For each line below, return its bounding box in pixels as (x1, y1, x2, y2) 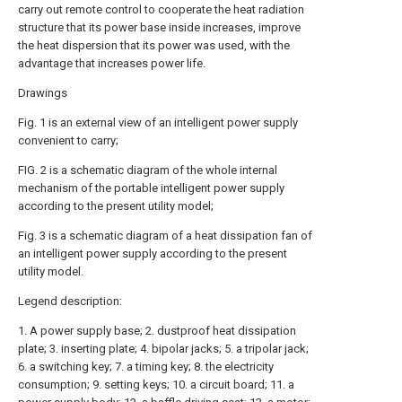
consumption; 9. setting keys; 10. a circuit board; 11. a (18, 378, 294, 391)
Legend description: (18, 294, 122, 308)
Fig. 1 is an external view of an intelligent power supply (18, 116, 298, 129)
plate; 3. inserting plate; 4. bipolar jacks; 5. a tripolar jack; (18, 342, 309, 355)
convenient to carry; (18, 134, 118, 147)
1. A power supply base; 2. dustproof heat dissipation (18, 324, 296, 337)
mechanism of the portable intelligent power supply (18, 181, 284, 195)
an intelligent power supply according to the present (18, 247, 287, 260)
